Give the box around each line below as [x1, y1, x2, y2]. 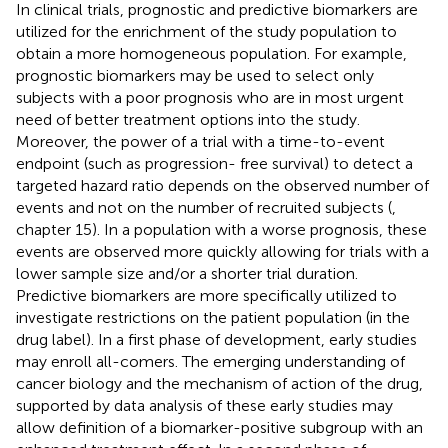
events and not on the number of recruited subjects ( [16, 197, 392, 217]
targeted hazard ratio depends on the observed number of [16, 175, 429, 195]
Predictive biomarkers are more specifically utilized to [16, 285, 397, 305]
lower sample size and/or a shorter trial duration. [16, 263, 358, 283]
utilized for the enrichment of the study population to [16, 21, 397, 41]
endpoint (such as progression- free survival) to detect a [16, 153, 413, 173]
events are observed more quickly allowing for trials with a [16, 241, 429, 261]
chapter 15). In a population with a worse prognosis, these [16, 219, 427, 239]
